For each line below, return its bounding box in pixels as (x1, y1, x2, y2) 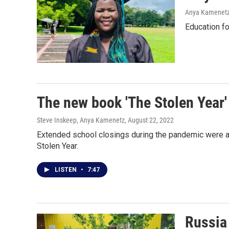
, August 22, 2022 (125, 116, 174, 125)
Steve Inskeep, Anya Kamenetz (37, 116, 125, 125)
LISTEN (55, 166, 78, 174)
